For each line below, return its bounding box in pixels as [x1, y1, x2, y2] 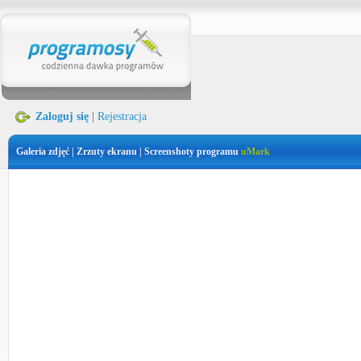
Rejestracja [98, 110, 147, 122]
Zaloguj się [35, 110, 89, 122]
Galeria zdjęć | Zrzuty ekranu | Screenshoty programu [16, 146, 241, 157]
